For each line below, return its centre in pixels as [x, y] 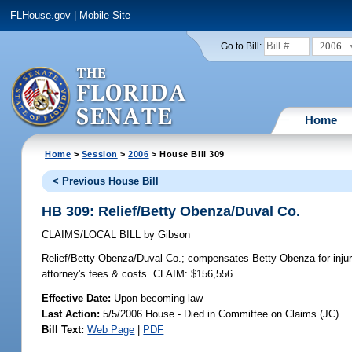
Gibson [173, 235]
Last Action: [71, 313]
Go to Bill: [241, 46]
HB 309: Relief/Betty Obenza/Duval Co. [171, 211]
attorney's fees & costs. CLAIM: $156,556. [139, 274]
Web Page [111, 329]
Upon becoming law [159, 298]
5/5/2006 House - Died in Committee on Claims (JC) [220, 313]
